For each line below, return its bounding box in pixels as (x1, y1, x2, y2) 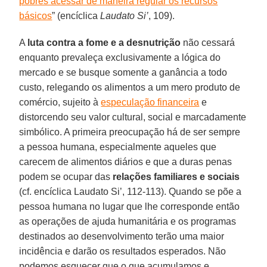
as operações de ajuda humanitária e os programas (19, 216, 237, 226)
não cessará (181, 37, 235, 48)
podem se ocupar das (19, 171, 113, 182)
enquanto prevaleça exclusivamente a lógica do (19, 52, 221, 63)
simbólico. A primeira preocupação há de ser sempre (19, 126, 241, 137)
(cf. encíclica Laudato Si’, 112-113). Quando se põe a (19, 186, 242, 197)
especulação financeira (101, 97, 200, 107)
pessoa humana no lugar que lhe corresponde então (19, 201, 240, 212)
